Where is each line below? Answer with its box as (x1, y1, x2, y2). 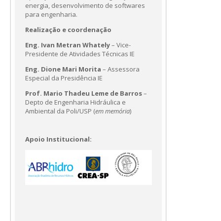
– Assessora (101, 65, 140, 74)
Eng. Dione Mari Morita (25, 65, 101, 74)
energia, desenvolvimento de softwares (25, 1, 145, 10)
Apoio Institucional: (25, 135, 92, 144)
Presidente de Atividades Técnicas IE (25, 49, 135, 59)
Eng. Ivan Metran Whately (25, 40, 110, 50)
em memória (95, 107, 130, 116)
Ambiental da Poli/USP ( (25, 107, 95, 116)
